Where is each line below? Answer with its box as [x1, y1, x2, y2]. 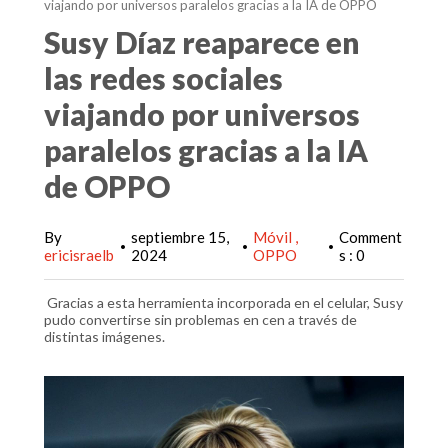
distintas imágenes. [44, 328, 165, 345]
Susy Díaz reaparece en [44, 24, 360, 60]
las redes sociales [44, 60, 283, 96]
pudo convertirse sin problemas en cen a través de [44, 311, 357, 328]
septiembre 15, [131, 228, 229, 246]
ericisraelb [44, 246, 114, 264]
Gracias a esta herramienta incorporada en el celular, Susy [44, 294, 403, 311]
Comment [339, 228, 402, 246]
